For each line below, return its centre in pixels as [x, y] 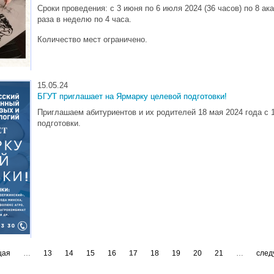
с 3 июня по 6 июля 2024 [156, 8]
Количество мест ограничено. [94, 40]
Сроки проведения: [74, 8]
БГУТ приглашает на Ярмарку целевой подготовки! [132, 96]
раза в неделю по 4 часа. [84, 19]
